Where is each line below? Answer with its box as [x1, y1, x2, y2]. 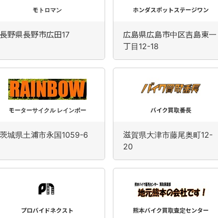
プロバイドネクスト [21, 207, 73, 214]
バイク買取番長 [150, 107, 191, 114]
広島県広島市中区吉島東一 [123, 30, 217, 39]
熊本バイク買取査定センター [133, 207, 209, 214]
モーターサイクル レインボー [8, 107, 86, 114]
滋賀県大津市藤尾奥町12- [123, 130, 213, 140]
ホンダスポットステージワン [133, 6, 209, 14]
